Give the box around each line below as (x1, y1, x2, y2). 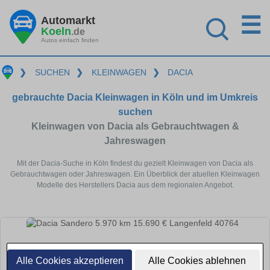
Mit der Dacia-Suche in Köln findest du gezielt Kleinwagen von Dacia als (17, 159, 253, 168)
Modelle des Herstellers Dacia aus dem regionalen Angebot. (36, 180, 234, 189)
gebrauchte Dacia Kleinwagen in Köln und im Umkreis (12, 92, 258, 102)
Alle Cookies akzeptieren (16, 256, 124, 266)
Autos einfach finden (41, 36, 99, 43)
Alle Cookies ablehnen (148, 256, 246, 266)
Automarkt (41, 14, 95, 27)
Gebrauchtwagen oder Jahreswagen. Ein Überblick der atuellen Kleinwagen (10, 169, 260, 178)
